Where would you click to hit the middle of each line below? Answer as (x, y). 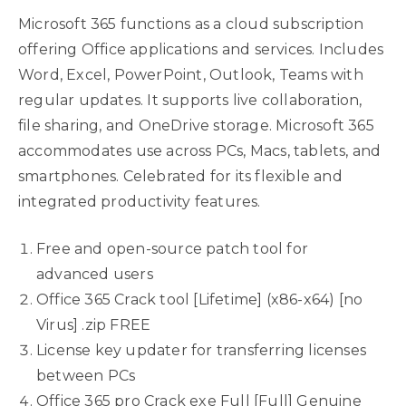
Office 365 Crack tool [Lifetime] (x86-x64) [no (200, 300)
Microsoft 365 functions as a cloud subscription (191, 24)
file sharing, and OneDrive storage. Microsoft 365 (196, 126)
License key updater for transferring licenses (202, 350)
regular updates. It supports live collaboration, (190, 100)
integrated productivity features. (140, 202)
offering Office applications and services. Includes (201, 49)
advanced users (95, 274)
